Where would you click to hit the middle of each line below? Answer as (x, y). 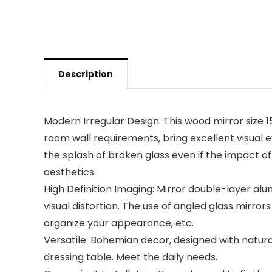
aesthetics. (70, 172)
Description (86, 74)
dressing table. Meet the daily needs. (131, 257)
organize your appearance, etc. (119, 223)
